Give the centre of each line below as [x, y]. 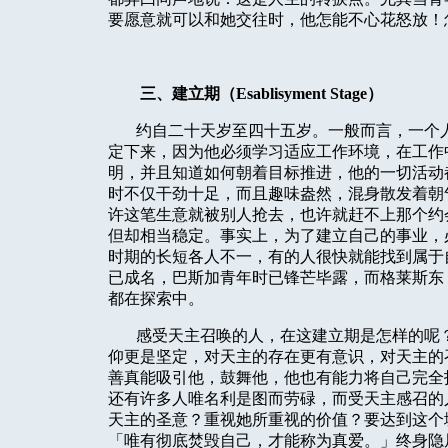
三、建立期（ [188, 93]
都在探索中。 [156, 298]
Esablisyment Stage [301, 93]
